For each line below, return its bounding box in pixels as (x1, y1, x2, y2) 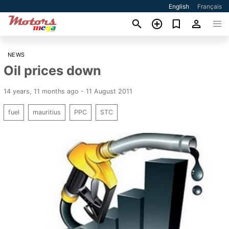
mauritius (33, 108, 61, 116)
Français (197, 3, 222, 10)
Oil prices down (4, 62, 101, 78)
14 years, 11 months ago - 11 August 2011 (4, 87, 132, 95)
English (169, 3, 190, 10)
